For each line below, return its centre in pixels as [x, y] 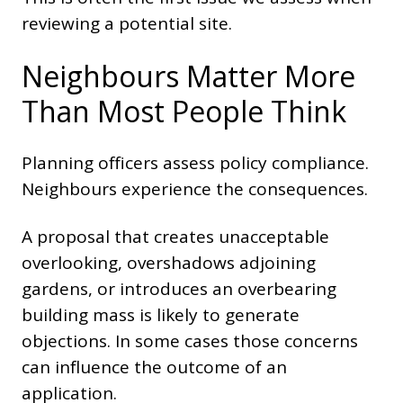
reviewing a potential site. [127, 24]
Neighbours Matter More [188, 76]
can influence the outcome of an [154, 367]
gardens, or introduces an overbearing [179, 289]
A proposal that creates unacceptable [175, 237]
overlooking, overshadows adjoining [169, 263]
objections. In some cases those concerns [190, 341]
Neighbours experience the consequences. [195, 189]
